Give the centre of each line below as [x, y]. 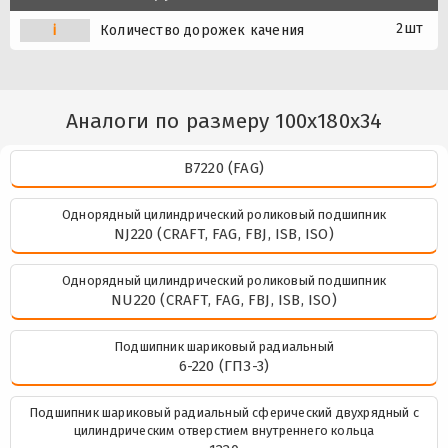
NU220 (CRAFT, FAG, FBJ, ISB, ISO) [224, 299]
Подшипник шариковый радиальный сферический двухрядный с [223, 412]
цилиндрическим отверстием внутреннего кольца [224, 430]
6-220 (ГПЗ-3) [224, 365]
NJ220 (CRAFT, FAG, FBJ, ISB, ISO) [224, 233]
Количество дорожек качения [202, 30]
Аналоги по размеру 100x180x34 [224, 120]
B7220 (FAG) [224, 167]
